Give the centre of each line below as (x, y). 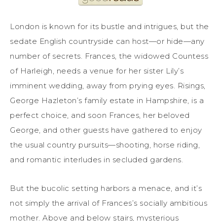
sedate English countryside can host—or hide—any (107, 41)
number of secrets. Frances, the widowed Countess (109, 56)
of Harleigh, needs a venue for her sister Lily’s (97, 71)
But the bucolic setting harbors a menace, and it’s (106, 188)
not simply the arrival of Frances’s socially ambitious (109, 203)
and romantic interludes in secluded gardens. (96, 159)
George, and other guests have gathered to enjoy (106, 130)
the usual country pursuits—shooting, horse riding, (105, 145)
